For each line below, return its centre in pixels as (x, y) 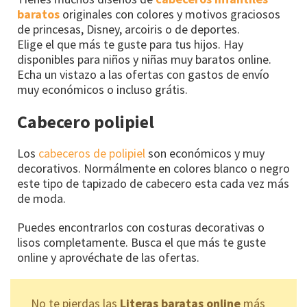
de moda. (41, 199)
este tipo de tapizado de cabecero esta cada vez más (153, 184)
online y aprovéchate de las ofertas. (108, 258)
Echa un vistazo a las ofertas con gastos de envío (143, 75)
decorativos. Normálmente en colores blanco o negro (153, 169)
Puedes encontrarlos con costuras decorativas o (141, 228)
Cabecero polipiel (86, 122)
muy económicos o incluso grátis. (102, 90)
